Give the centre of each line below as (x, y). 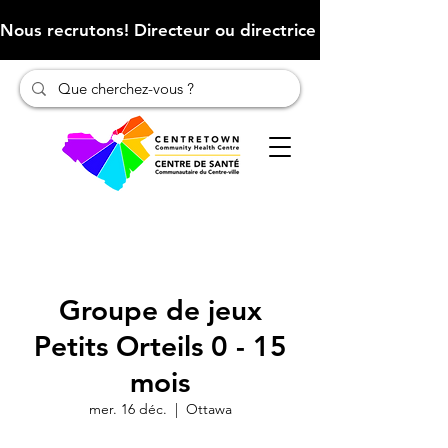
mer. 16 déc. (127, 409)
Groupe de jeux (160, 310)
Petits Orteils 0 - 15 (160, 346)
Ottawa (208, 409)
